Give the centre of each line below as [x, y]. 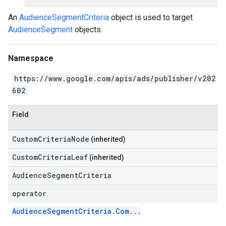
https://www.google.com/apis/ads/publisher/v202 [115, 78]
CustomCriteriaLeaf [50, 157]
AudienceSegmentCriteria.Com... [77, 211]
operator [29, 193]
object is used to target [151, 17]
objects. [88, 30]
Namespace [31, 58]
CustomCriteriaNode [51, 139]
